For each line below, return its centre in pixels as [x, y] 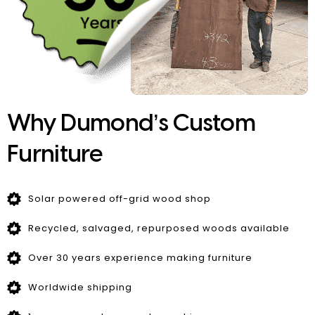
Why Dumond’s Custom [131, 124]
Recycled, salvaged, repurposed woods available [159, 228]
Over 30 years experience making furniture [140, 257]
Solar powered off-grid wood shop [120, 198]
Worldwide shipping [80, 287]
